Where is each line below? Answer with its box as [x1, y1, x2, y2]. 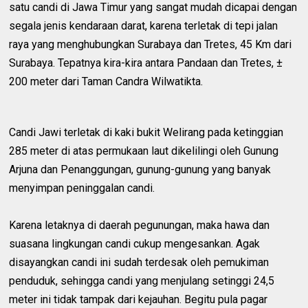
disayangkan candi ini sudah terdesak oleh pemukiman [9, 255, 269, 269]
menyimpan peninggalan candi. [9, 181, 155, 195]
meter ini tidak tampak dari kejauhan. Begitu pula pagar [9, 292, 268, 306]
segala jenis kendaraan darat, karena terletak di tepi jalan [9, 19, 278, 32]
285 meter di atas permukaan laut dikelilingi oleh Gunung [9, 144, 279, 157]
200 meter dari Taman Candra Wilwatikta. [9, 74, 234, 88]
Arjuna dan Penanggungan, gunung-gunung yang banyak [9, 162, 272, 176]
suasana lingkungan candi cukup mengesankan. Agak [9, 236, 261, 250]
